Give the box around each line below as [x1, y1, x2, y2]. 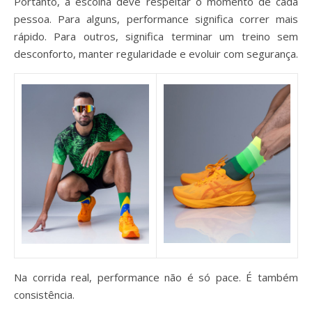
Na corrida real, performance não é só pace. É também [14, 270, 298, 284]
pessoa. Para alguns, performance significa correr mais [14, 12, 298, 26]
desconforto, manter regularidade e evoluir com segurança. [14, 47, 298, 61]
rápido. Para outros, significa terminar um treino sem [14, 29, 298, 43]
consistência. [14, 288, 75, 302]
